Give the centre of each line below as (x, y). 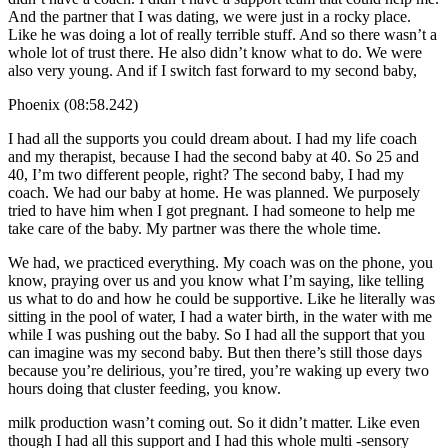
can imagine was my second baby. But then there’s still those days (215, 352)
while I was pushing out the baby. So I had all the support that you (216, 334)
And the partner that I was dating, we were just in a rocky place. (209, 16)
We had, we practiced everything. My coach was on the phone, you (220, 262)
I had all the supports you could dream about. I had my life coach (212, 138)
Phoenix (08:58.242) (73, 104)
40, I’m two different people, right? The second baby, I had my (206, 174)
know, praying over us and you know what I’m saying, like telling (216, 280)
